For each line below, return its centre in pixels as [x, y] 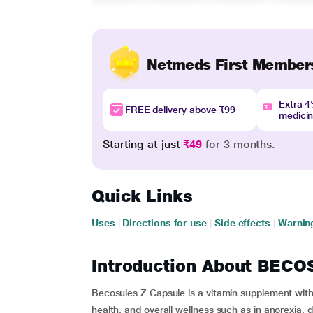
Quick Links [142, 196]
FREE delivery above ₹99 [180, 110]
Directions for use [165, 223]
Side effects [242, 223]
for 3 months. [239, 144]
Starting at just [143, 144]
